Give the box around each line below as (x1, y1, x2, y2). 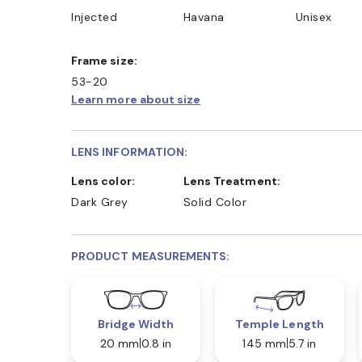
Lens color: (78, 173, 135, 188)
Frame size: (78, 53, 137, 68)
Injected (71, 9, 117, 24)
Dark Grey (71, 194, 128, 209)
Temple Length (234, 316, 324, 331)
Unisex (295, 9, 332, 24)
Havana (183, 9, 225, 24)
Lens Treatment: (189, 173, 280, 188)
